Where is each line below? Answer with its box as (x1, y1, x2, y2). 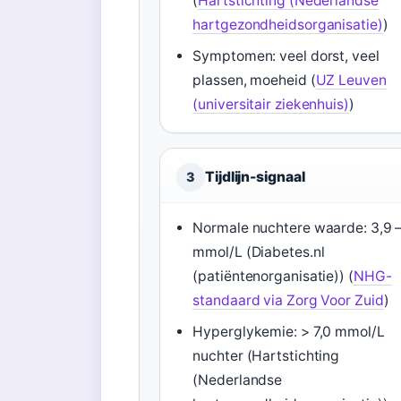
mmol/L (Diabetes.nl (192, 243, 325, 260)
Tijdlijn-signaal (205, 168, 305, 185)
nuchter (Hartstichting (192, 347, 340, 364)
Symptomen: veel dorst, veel (192, 47, 380, 64)
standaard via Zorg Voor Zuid (192, 292, 384, 309)
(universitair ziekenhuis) (192, 96, 349, 113)
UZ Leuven (315, 72, 387, 89)
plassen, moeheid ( (192, 72, 316, 89)
